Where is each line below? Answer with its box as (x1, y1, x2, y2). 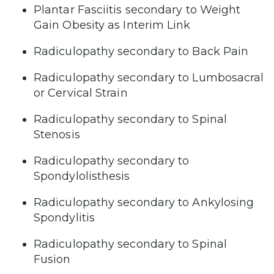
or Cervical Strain (34, 86, 128, 100)
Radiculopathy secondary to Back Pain (34, 44, 249, 58)
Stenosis (34, 127, 80, 141)
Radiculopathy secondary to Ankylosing (34, 195, 254, 209)
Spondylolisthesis (34, 169, 130, 183)
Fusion (34, 252, 71, 266)
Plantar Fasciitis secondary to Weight (34, 2, 241, 17)
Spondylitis (34, 210, 95, 224)
